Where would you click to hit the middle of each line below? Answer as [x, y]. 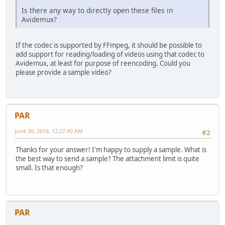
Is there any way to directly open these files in [97, 11]
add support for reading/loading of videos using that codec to [110, 54]
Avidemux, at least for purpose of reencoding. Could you [103, 64]
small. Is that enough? [49, 167]
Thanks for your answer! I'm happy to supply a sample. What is [111, 149]
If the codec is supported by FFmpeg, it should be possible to [109, 45]
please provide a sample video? [64, 73]
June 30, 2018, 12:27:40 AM [49, 131]
